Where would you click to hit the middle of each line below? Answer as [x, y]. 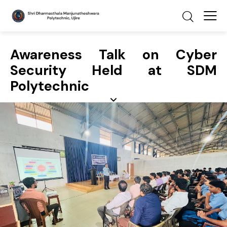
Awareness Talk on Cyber [113, 55]
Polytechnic [50, 86]
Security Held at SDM [113, 70]
